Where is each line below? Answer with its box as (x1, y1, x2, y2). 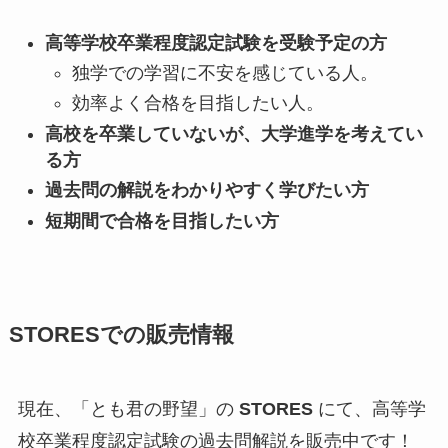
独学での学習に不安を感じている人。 (71, 63, 378, 84)
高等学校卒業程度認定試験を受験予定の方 (44, 32, 387, 53)
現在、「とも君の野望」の (17, 398, 239, 419)
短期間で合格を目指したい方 (44, 210, 279, 231)
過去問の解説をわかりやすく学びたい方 (44, 180, 369, 201)
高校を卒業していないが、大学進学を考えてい (44, 123, 423, 144)
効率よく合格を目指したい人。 (71, 93, 324, 114)
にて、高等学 (312, 398, 426, 419)
